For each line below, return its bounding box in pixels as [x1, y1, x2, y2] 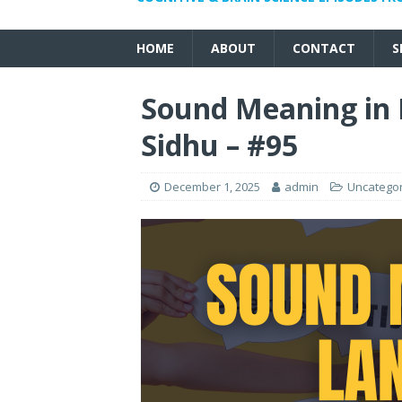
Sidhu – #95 [141, 126, 298, 164]
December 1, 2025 [164, 179, 260, 195]
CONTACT [293, 39, 355, 57]
